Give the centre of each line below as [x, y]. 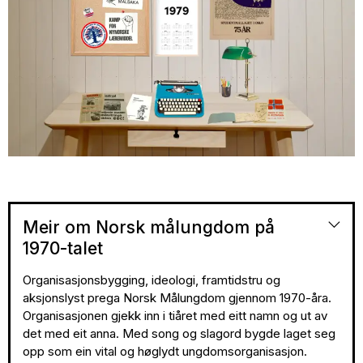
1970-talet [63, 248]
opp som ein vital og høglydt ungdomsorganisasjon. [165, 351]
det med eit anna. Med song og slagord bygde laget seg [179, 333]
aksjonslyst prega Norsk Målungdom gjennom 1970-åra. [177, 297]
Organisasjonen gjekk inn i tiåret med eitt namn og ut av [175, 315]
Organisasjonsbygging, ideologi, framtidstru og [152, 280]
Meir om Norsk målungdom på [149, 227]
